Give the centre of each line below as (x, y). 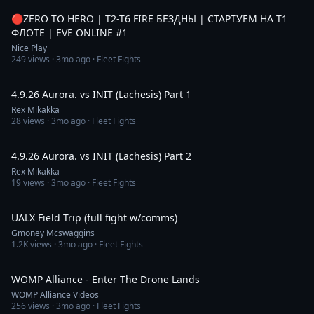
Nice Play (29, 48)
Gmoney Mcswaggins (53, 233)
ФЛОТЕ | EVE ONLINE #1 (69, 33)
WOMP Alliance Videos (55, 295)
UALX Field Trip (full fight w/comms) (94, 218)
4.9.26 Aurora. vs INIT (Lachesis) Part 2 (101, 156)
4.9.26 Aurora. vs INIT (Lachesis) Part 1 (101, 94)
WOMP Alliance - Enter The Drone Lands (143, 279)
